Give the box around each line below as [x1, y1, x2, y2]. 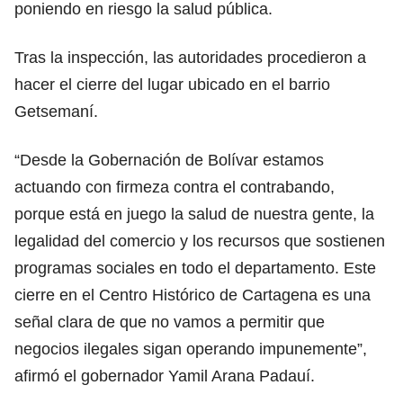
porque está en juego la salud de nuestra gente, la [14, 204, 374, 223]
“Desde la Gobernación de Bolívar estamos [14, 150, 324, 169]
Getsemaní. [14, 102, 98, 121]
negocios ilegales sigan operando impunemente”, [14, 339, 367, 358]
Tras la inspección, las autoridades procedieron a [14, 48, 366, 67]
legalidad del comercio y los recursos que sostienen [14, 231, 385, 250]
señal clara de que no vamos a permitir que [14, 312, 325, 331]
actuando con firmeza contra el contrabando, [14, 177, 335, 196]
